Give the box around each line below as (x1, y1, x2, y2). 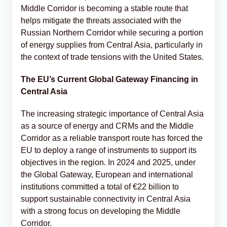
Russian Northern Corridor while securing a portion (21, 28, 203, 37)
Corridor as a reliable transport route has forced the (21, 133, 203, 142)
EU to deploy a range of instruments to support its (21, 145, 197, 155)
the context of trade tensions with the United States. (21, 52, 204, 61)
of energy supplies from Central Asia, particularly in (21, 40, 203, 49)
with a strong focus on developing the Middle (21, 206, 180, 215)
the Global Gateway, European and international (21, 170, 193, 179)
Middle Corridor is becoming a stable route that (21, 4, 188, 13)
